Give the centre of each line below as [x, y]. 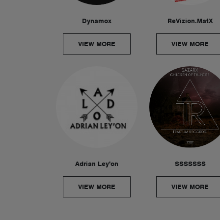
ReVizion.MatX [190, 21]
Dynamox [97, 21]
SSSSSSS [190, 164]
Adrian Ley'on [97, 164]
